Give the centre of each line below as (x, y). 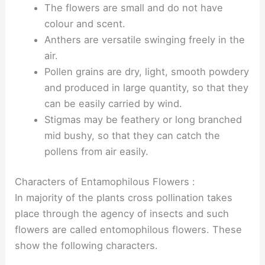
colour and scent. (85, 23)
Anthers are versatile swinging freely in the (144, 39)
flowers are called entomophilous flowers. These (129, 230)
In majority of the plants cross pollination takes (124, 198)
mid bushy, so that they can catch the (132, 135)
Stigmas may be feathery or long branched (143, 119)
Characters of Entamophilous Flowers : (105, 182)
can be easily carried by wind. (113, 103)
